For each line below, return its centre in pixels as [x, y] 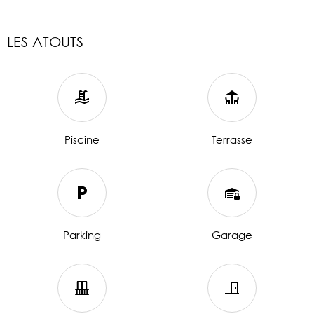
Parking [82, 234]
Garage [232, 234]
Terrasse [232, 139]
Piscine [82, 139]
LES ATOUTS [45, 41]
